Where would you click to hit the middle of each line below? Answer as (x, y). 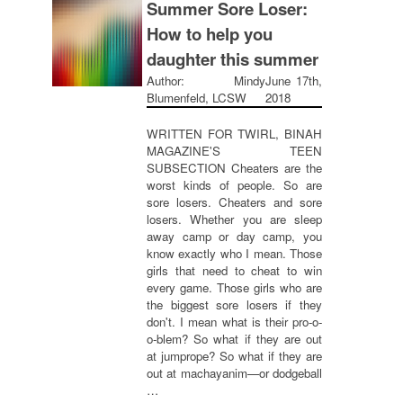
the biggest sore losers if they (234, 304)
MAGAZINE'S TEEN (234, 151)
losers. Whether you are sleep (234, 219)
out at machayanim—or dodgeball (234, 373)
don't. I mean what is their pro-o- (234, 322)
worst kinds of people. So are (234, 185)
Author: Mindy (206, 81)
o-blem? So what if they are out (234, 339)
